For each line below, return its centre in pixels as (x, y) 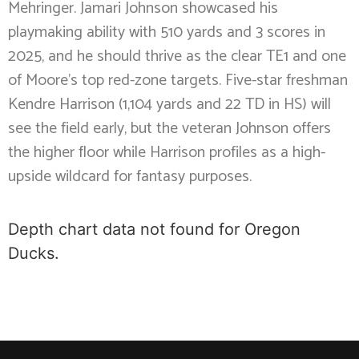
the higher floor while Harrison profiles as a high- (167, 153)
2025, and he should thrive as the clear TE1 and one (177, 57)
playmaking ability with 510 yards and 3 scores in (167, 33)
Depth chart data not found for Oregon (154, 229)
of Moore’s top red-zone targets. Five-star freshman (178, 81)
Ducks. (34, 253)
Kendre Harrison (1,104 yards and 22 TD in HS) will (169, 105)
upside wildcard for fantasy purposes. (130, 177)
